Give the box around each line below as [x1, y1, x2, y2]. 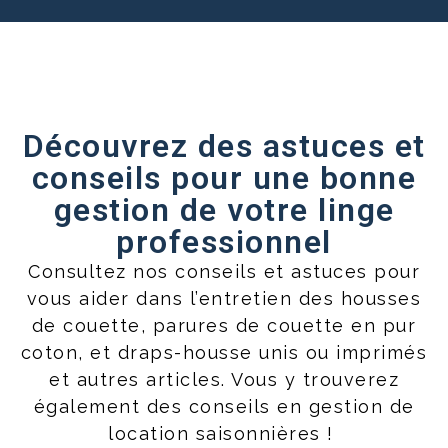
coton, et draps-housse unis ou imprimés [20, 342, 428, 364]
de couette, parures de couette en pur [31, 315, 417, 337]
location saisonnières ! [108, 423, 340, 445]
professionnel [116, 223, 332, 262]
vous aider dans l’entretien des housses [26, 288, 422, 310]
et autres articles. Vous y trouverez [49, 369, 399, 391]
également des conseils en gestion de [33, 396, 415, 418]
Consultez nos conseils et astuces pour [28, 261, 420, 283]
